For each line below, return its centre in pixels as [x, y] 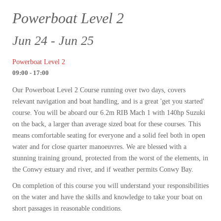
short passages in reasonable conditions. [67, 209]
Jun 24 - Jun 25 [53, 41]
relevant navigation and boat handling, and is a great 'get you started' [108, 102]
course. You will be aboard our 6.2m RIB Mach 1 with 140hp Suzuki [109, 113]
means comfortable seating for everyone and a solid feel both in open [109, 136]
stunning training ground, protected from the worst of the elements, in [110, 158]
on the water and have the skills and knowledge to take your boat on [107, 197]
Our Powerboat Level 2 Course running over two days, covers [99, 90]
